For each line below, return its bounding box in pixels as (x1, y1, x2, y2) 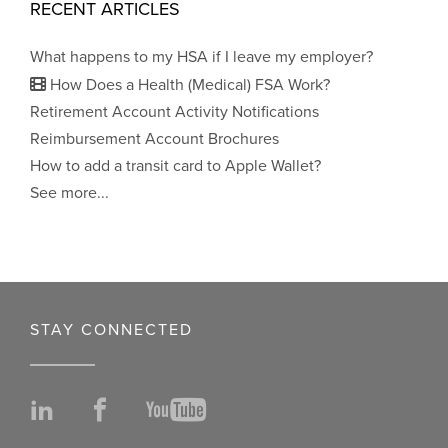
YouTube (205, 397, 295, 426)
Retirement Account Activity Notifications (30, 102, 319, 122)
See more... (30, 183, 109, 203)
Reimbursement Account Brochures (30, 129, 279, 149)
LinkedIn (53, 397, 141, 426)
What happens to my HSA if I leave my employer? (30, 47, 373, 67)
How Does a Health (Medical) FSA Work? (46, 75, 330, 95)
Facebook (111, 397, 217, 426)
